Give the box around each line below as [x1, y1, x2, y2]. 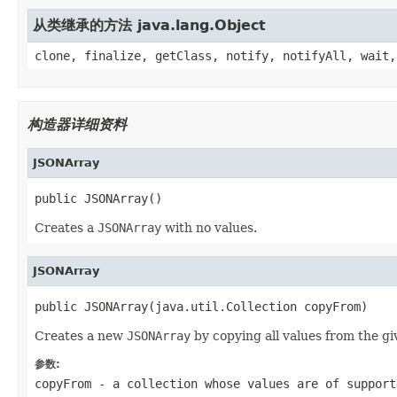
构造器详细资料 [27, 115, 127, 133]
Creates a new [35, 328, 127, 343]
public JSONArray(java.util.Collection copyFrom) [35, 299, 368, 314]
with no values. [161, 220, 257, 235]
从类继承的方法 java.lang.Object [33, 16, 266, 34]
